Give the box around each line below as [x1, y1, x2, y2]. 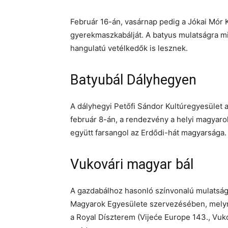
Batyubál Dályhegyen [70, 72, 196, 88]
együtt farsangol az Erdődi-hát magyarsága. [70, 128, 226, 137]
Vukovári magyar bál [70, 156, 193, 173]
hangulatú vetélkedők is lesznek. [70, 43, 188, 53]
